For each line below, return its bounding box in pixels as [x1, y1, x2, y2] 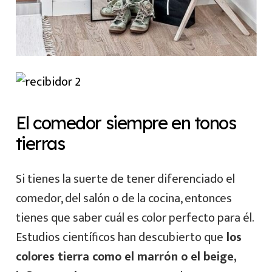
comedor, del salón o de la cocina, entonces [15, 188, 232, 209]
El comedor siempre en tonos [15, 112, 236, 134]
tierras [15, 132, 65, 155]
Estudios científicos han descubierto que [15, 226, 223, 248]
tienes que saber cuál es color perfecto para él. [15, 207, 254, 228]
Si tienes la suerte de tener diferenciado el [15, 168, 235, 189]
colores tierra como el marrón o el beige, [15, 246, 237, 267]
